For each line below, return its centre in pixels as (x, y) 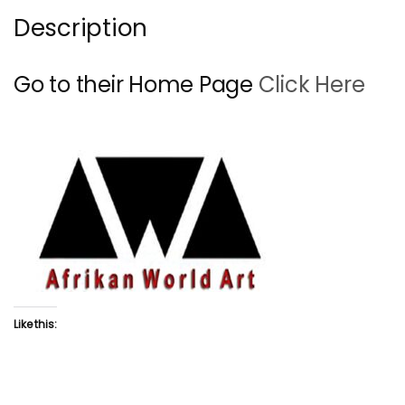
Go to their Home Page (136, 84)
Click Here (311, 84)
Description (81, 28)
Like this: (35, 324)
